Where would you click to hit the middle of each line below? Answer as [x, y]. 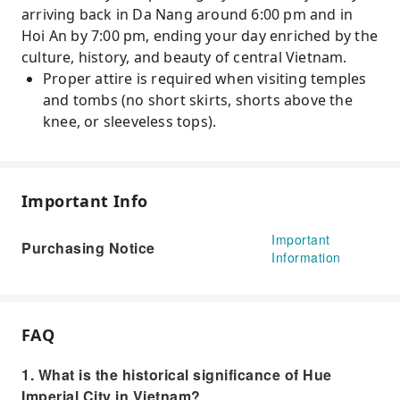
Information [306, 257]
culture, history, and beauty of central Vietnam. [184, 57]
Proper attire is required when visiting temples [205, 79]
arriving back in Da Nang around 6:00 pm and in [187, 14]
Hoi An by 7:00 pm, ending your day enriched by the [200, 36]
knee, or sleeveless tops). [130, 121]
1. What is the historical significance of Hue [177, 375]
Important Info [85, 201]
